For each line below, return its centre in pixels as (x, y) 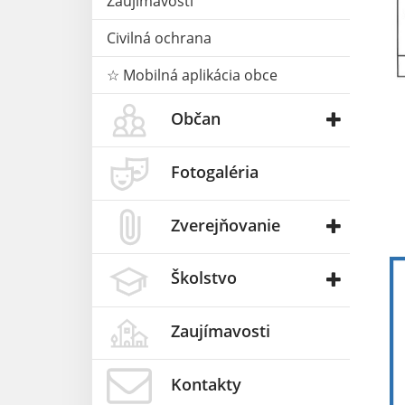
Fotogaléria (215, 171)
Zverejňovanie (226, 225)
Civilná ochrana (159, 38)
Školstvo (204, 278)
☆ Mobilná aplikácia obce (192, 75)
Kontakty (206, 385)
